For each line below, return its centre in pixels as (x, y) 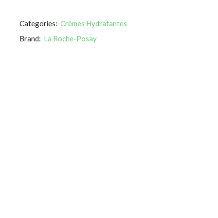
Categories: (38, 23)
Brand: (30, 38)
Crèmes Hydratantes (94, 23)
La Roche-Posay (70, 38)
